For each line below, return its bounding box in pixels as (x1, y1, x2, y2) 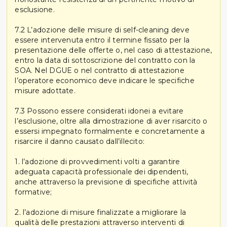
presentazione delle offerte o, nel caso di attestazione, (15, 45, 212, 55)
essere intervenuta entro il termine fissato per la (15, 35, 190, 45)
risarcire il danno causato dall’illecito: (15, 136, 145, 146)
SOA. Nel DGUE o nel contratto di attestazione (15, 65, 184, 75)
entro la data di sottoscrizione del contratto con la (15, 55, 196, 65)
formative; (15, 187, 52, 197)
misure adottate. (15, 86, 75, 95)
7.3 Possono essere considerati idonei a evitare (15, 106, 184, 116)
